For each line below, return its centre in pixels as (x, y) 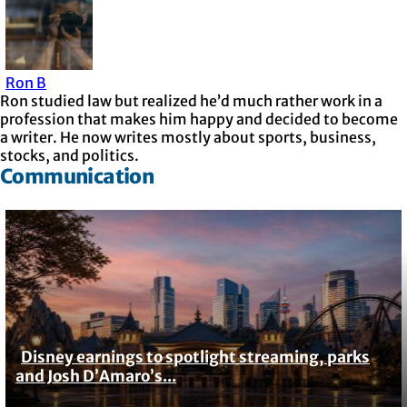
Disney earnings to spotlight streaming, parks (195, 357)
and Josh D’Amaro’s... (96, 376)
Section (56, 364)
